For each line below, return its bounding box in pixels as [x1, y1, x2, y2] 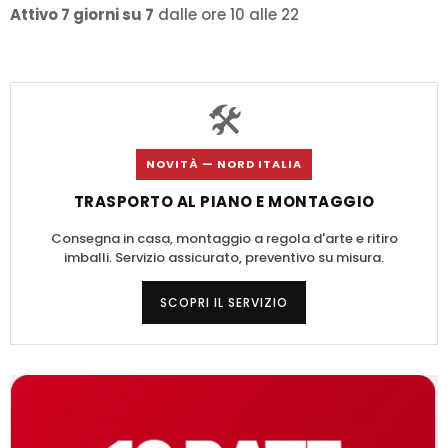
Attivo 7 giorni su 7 [10, 4, 154, 26]
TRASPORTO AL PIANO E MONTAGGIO [73, 191, 375, 213]
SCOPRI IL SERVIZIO [160, 294, 288, 312]
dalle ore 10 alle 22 [154, 4, 299, 26]
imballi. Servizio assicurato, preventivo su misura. [64, 248, 384, 268]
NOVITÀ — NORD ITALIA [146, 156, 302, 173]
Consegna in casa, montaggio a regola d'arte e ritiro [50, 229, 398, 249]
